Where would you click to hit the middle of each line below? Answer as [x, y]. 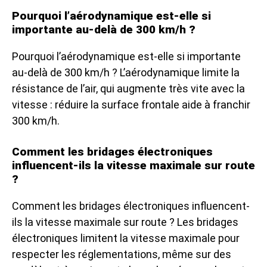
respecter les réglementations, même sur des [122, 254]
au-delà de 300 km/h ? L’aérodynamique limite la [126, 72]
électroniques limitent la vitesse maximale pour [126, 238]
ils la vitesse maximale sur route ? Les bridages [125, 222]
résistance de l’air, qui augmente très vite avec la [128, 88]
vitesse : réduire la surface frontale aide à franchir [131, 104]
